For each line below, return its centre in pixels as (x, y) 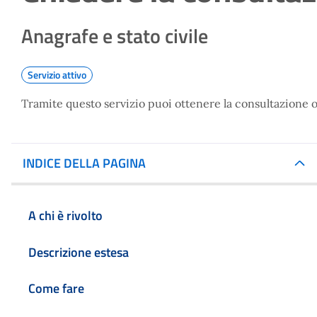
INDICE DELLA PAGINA (84, 163)
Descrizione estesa (79, 252)
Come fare (56, 289)
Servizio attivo (57, 75)
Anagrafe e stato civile (115, 36)
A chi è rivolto (65, 215)
